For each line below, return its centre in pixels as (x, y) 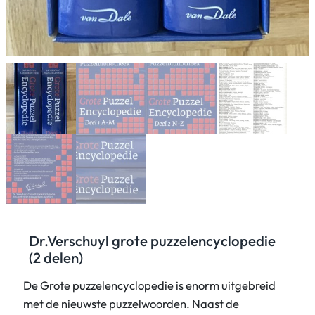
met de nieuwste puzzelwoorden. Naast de (131, 303)
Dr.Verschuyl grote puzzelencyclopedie (153, 240)
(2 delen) (56, 257)
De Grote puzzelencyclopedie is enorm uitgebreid (150, 285)
